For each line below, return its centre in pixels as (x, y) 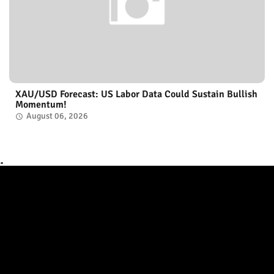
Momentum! (41, 104)
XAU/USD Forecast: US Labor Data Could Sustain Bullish (136, 94)
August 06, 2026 (57, 116)
